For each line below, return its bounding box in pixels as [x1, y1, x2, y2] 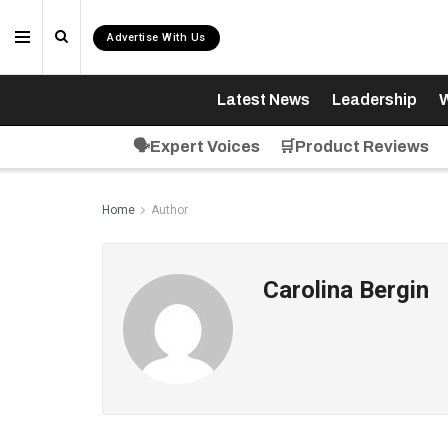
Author [151, 203, 188, 217]
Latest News [216, 91, 310, 108]
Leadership [331, 91, 417, 108]
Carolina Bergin [263, 276, 429, 304]
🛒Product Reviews [278, 138, 429, 155]
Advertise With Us [107, 31, 206, 44]
